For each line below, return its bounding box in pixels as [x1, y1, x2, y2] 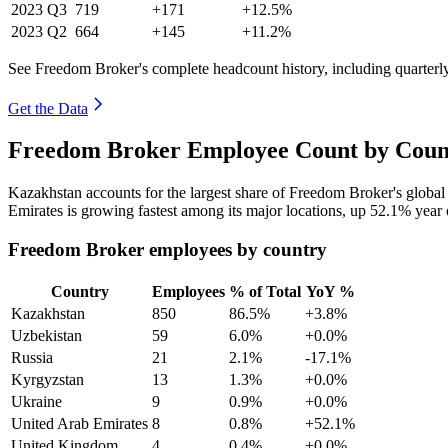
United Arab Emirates [11, 414, 148, 432]
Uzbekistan [11, 326, 82, 344]
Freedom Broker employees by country [8, 239, 327, 261]
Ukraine [11, 392, 62, 410]
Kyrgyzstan [11, 370, 84, 388]
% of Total [229, 282, 301, 300]
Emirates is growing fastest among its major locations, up [8, 202, 370, 220]
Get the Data [8, 99, 88, 117]
